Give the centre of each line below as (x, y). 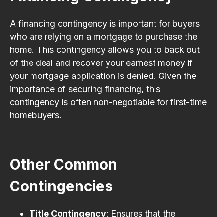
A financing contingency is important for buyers (105, 23)
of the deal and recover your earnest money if (101, 62)
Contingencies (61, 186)
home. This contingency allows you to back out (105, 49)
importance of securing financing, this (85, 89)
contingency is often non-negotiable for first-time (108, 102)
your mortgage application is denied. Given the (103, 76)
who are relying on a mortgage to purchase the (103, 36)
